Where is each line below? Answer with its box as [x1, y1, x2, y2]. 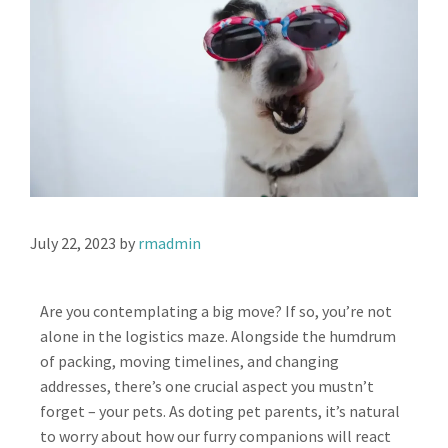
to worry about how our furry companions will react [40, 425, 391, 446]
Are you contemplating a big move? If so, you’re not [40, 300, 392, 321]
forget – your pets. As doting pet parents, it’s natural [40, 400, 400, 421]
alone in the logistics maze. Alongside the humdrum [40, 325, 396, 346]
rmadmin [138, 232, 201, 253]
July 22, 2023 [30, 232, 116, 253]
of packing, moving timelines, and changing [40, 350, 339, 371]
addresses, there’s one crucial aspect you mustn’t [40, 375, 374, 396]
